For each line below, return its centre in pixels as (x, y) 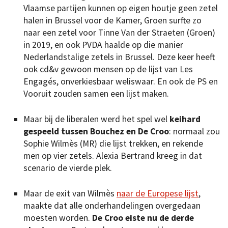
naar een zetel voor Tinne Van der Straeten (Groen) (119, 32)
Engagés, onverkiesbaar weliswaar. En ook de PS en (121, 81)
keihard (185, 119)
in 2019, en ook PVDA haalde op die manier (103, 45)
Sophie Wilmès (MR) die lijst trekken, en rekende (113, 144)
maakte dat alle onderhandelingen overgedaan (112, 206)
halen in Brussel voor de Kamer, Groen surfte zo (112, 20)
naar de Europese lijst (158, 194)
